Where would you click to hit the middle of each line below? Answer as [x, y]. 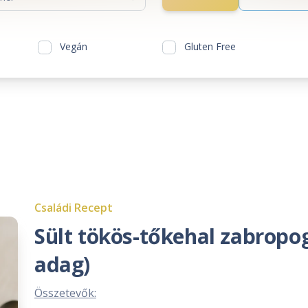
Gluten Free [210, 46]
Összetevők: [65, 293]
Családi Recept [73, 208]
